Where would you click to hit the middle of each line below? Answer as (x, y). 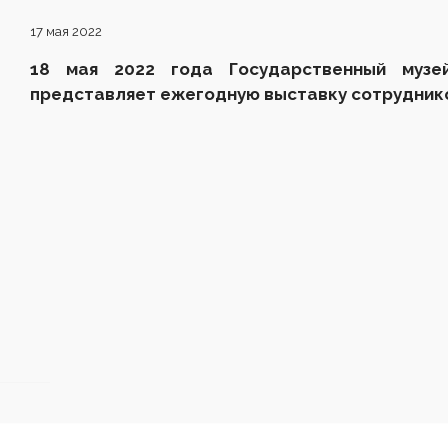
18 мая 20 (82, 68)
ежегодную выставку (255, 93)
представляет (95, 93)
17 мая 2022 (66, 31)
